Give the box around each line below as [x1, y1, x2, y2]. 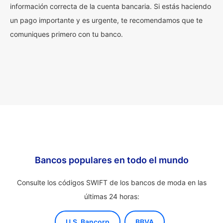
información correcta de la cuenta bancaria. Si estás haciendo [10, 2, 211, 10]
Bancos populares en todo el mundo [34, 155, 189, 165]
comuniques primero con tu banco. [10, 30, 123, 38]
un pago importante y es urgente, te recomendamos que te [10, 16, 203, 24]
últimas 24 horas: [84, 192, 139, 201]
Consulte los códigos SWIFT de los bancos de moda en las [16, 178, 207, 187]
